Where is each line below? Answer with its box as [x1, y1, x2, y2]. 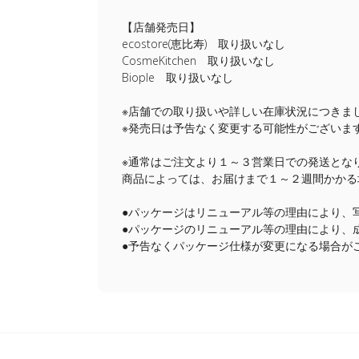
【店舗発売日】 [122, 19, 200, 34]
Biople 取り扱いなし [122, 70, 233, 85]
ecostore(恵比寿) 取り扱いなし [122, 36, 285, 51]
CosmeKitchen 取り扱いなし [122, 53, 275, 68]
